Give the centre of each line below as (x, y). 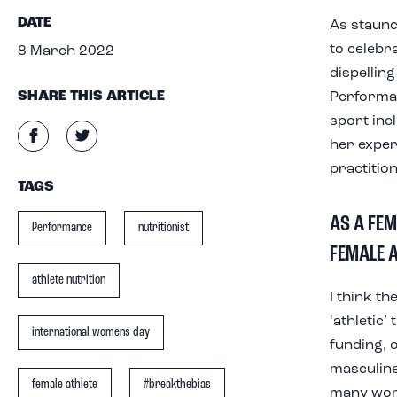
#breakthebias (177, 385)
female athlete (65, 385)
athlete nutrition (69, 280)
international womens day (91, 332)
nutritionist (163, 228)
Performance (62, 228)
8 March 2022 (66, 51)
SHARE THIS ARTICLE (91, 97)
